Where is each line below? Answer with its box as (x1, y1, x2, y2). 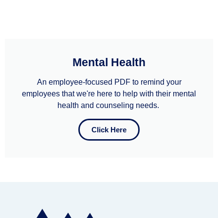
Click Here (91, 126, 127, 134)
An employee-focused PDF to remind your (36, 78, 182, 87)
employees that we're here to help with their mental (22, 90, 196, 98)
